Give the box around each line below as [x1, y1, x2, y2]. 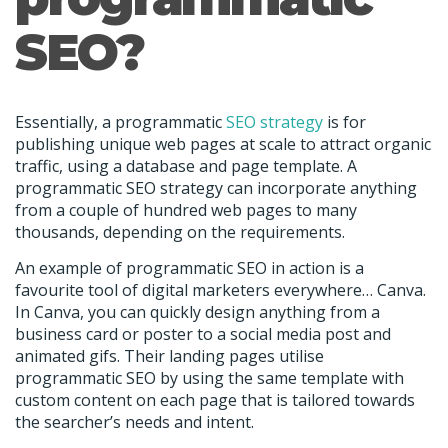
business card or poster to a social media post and [15, 323, 391, 346]
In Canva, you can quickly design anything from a [15, 301, 380, 324]
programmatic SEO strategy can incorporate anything [15, 177, 417, 200]
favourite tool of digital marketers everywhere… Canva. [15, 279, 426, 302]
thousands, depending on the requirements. [15, 221, 345, 244]
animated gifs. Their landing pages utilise [15, 345, 324, 368]
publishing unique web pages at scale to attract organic [15, 133, 431, 156]
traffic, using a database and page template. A [15, 155, 357, 178]
